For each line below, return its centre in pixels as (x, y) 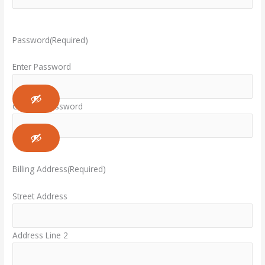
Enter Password (42, 67)
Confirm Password (48, 106)
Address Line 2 (41, 235)
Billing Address (40, 169)
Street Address (40, 196)
